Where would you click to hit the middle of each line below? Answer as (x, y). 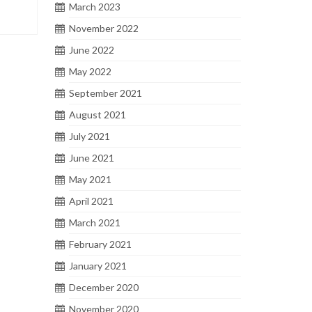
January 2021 (97, 265)
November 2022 (103, 28)
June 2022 (91, 49)
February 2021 (100, 244)
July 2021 (89, 136)
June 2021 (91, 157)
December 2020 (103, 287)
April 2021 (91, 201)
